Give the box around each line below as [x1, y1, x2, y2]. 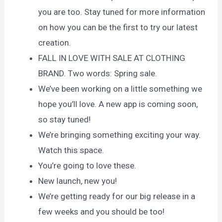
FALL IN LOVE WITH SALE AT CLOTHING [38, 53, 186, 63]
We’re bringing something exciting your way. [38, 129, 201, 140]
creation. [38, 37, 71, 48]
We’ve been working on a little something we [38, 83, 203, 94]
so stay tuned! [38, 114, 91, 124]
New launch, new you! [38, 175, 117, 186]
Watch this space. [38, 145, 105, 155]
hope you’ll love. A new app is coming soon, [38, 99, 198, 109]
